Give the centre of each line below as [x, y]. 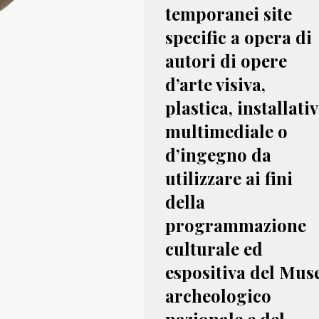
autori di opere [226, 61]
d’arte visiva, [215, 84]
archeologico [218, 296]
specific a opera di [239, 37]
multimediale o [226, 131]
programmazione [236, 225]
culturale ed [214, 249]
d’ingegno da [218, 155]
